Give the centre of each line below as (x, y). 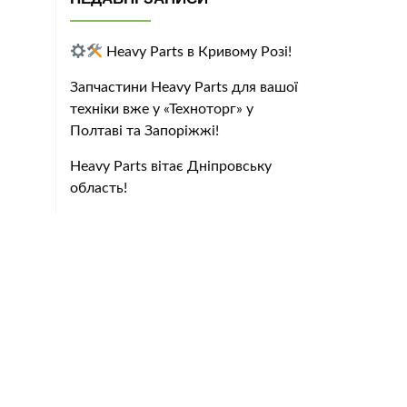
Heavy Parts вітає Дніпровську (171, 166)
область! (99, 188)
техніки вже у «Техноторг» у (162, 109)
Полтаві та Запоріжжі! (144, 130)
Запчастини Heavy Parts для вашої (184, 87)
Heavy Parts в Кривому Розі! (198, 51)
